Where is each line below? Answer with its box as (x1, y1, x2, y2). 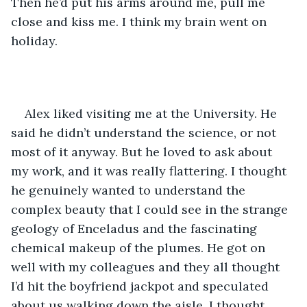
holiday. (11, 32, 58, 49)
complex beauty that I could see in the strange (11, 201, 291, 217)
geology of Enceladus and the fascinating (11, 220, 260, 236)
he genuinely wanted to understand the (11, 182, 249, 198)
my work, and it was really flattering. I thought (11, 162, 290, 179)
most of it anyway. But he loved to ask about (11, 143, 275, 160)
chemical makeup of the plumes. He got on (11, 239, 269, 256)
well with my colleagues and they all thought (11, 258, 283, 275)
